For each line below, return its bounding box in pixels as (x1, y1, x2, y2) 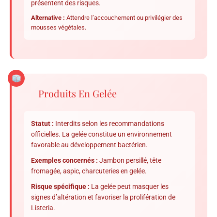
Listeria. (31, 204, 55, 212)
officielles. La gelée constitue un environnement (31, 130, 172, 139)
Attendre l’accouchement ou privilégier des (65, 14, 183, 22)
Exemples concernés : (31, 156, 98, 165)
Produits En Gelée (38, 87, 117, 100)
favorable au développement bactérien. (31, 141, 148, 149)
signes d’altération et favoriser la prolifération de (31, 193, 175, 201)
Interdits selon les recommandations (54, 120, 164, 128)
